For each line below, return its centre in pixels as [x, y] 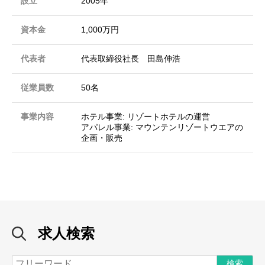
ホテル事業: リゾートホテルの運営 [146, 117]
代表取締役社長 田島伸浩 [131, 59]
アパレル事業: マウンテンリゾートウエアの [162, 127]
